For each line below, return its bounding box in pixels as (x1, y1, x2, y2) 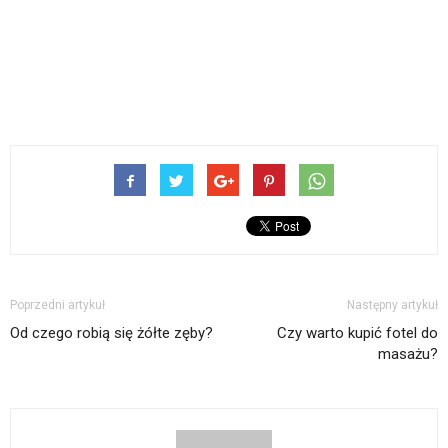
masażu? (378, 345, 438, 364)
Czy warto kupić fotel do (277, 324, 438, 343)
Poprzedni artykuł (10, 298, 105, 313)
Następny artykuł (347, 298, 438, 313)
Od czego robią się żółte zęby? (10, 324, 213, 343)
